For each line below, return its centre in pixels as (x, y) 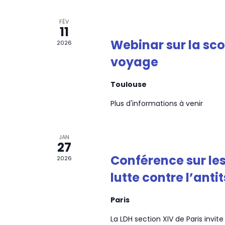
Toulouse (128, 84)
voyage (134, 62)
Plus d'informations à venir (156, 103)
